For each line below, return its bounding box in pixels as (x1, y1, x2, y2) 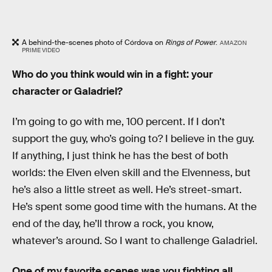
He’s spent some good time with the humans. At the (12, 200, 257, 214)
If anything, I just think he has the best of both (12, 149, 228, 163)
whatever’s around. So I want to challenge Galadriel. (12, 234, 257, 248)
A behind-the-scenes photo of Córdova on (22, 37, 165, 47)
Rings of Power (165, 37, 216, 47)
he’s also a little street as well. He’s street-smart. (12, 183, 242, 197)
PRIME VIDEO (22, 46, 60, 54)
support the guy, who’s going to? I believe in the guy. (12, 132, 254, 146)
